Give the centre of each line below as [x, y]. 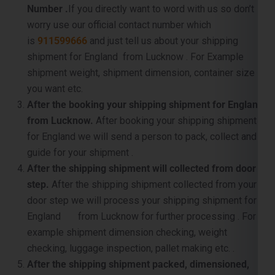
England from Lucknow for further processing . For [141, 165]
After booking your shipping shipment [175, 69]
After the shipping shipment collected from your [153, 133]
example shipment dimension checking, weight [127, 180]
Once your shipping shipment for [163, 228]
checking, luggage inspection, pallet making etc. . [131, 196]
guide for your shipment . [80, 101]
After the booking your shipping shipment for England [145, 53]
